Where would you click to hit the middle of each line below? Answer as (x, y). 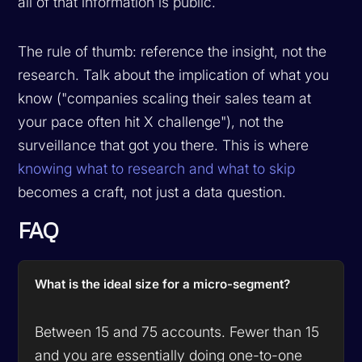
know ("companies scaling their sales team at (165, 98)
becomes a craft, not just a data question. (152, 192)
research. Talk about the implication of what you (174, 74)
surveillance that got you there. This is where (164, 145)
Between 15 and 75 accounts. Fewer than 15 (177, 331)
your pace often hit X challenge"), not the (151, 121)
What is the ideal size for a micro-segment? (163, 284)
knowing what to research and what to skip (157, 168)
